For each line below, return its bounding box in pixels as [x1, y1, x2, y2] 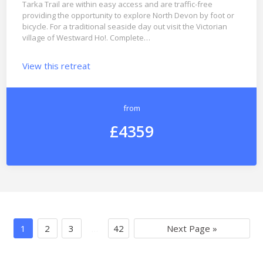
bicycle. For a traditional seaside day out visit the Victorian [22, 21, 227, 32]
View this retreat [22, 59, 90, 72]
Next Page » [166, 222, 217, 234]
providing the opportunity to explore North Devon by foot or [22, 10, 234, 21]
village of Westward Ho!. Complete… [22, 32, 150, 43]
